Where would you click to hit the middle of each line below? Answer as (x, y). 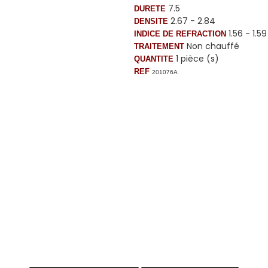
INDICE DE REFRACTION (180, 33)
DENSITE (151, 21)
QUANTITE (154, 59)
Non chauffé (212, 46)
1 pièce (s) (196, 58)
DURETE (150, 8)
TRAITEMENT (159, 46)
